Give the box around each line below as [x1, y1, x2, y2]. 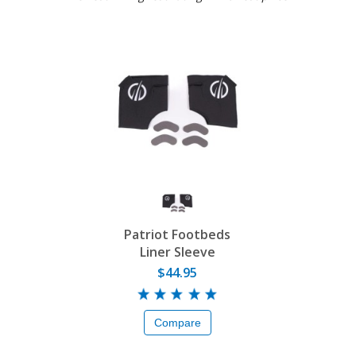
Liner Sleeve [139, 243, 215, 261]
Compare [153, 316, 201, 330]
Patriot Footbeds [124, 226, 230, 244]
